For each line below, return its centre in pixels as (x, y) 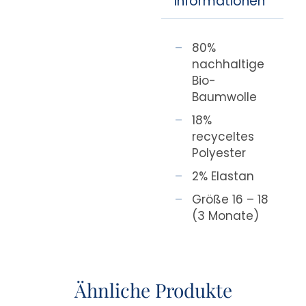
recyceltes (223, 136)
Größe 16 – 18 (231, 199)
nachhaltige (228, 64)
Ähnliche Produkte (153, 290)
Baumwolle (225, 97)
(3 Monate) (226, 215)
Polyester (219, 153)
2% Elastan (223, 176)
